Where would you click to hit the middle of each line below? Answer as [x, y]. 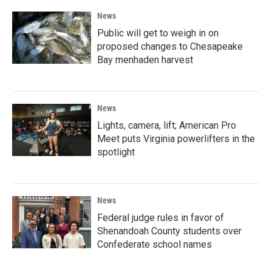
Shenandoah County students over [169, 231]
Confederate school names [155, 244]
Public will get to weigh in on [158, 33]
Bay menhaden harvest [145, 59]
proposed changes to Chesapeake [170, 46]
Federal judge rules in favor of [161, 217]
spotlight [116, 152]
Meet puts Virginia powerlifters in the [176, 138]
